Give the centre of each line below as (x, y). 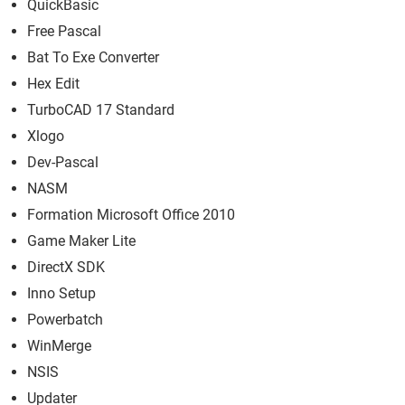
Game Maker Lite (81, 240)
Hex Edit (53, 83)
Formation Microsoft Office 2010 (131, 214)
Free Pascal (64, 31)
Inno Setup (61, 293)
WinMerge (59, 345)
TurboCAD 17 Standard (101, 109)
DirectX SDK (66, 267)
